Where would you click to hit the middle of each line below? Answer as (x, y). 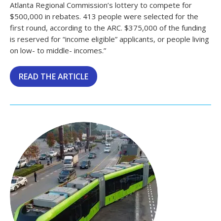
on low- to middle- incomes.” (58, 51)
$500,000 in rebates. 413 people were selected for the (104, 17)
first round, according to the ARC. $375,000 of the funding (108, 28)
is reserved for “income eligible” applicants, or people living (110, 39)
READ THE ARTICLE (54, 77)
